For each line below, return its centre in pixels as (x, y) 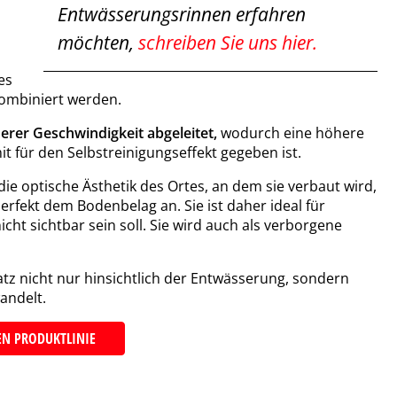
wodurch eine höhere (292, 132)
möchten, (98, 42)
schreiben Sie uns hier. (228, 42)
